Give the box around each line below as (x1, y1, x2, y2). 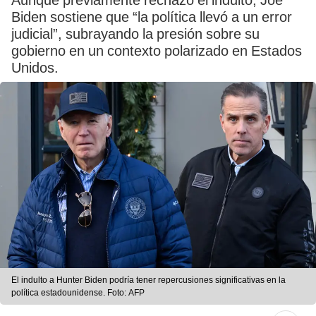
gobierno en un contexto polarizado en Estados (11, 42, 302, 59)
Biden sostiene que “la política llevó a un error (11, 8, 292, 25)
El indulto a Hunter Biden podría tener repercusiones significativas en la (11, 275, 286, 286)
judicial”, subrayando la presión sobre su (11, 25, 260, 42)
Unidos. (11, 59, 59, 76)
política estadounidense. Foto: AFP (11, 288, 145, 298)
